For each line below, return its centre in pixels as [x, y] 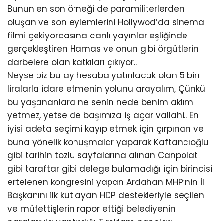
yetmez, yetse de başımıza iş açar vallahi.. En [103, 115]
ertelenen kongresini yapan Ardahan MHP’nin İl [106, 182]
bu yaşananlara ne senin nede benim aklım [100, 102]
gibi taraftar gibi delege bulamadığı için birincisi [110, 169]
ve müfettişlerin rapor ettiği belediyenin [92, 209]
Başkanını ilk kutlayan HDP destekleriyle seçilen [106, 195]
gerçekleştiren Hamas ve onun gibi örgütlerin [103, 49]
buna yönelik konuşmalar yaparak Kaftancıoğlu [108, 142]
